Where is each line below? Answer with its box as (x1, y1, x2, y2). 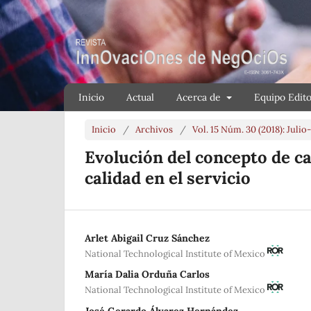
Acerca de (176, 90, 224, 103)
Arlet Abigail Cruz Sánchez (85, 231, 210, 244)
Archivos (135, 123, 173, 135)
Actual (126, 90, 154, 103)
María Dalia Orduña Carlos (85, 268, 210, 281)
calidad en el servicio (85, 167, 251, 189)
